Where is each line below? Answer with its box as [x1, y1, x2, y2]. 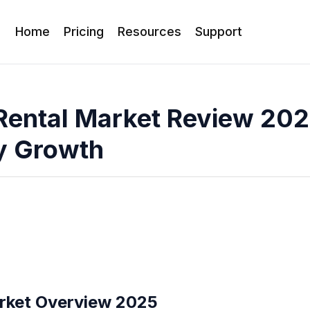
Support [195, 24, 243, 39]
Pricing [64, 24, 104, 39]
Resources [118, 24, 182, 39]
